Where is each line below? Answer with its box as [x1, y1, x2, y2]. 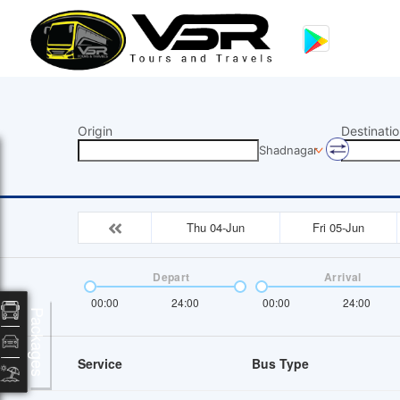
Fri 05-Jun [312, 218, 364, 236]
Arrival [324, 268, 362, 285]
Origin [78, 123, 112, 138]
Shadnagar [259, 143, 318, 157]
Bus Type [252, 354, 309, 372]
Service [78, 354, 122, 372]
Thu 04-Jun [187, 218, 245, 236]
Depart [153, 268, 190, 285]
